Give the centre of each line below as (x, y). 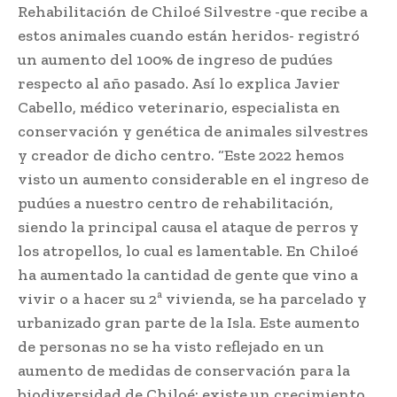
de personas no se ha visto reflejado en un (171, 346)
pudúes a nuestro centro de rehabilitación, (175, 202)
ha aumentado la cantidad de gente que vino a (188, 274)
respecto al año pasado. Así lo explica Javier (179, 83)
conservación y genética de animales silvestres (193, 131)
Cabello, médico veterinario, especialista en (179, 107)
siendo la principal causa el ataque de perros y (188, 226)
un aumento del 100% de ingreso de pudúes (175, 59)
